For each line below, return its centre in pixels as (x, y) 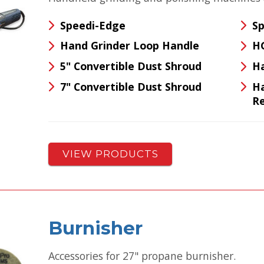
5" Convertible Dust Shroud (131, 66)
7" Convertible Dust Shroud (131, 86)
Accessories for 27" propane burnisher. (142, 255)
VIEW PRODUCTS (110, 154)
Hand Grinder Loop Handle (129, 46)
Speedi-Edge (93, 25)
